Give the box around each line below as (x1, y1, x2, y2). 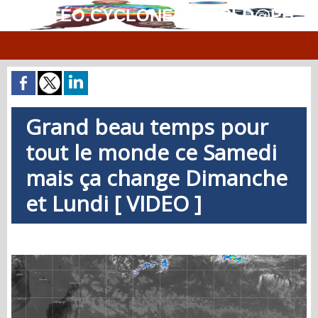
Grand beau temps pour (26, 112, 268, 141)
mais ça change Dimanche (26, 163, 287, 192)
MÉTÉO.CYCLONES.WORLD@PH (24, 6, 294, 25)
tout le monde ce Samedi (26, 138, 277, 167)
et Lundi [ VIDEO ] (26, 189, 202, 218)
